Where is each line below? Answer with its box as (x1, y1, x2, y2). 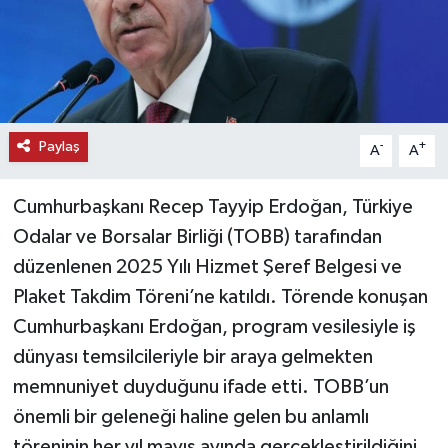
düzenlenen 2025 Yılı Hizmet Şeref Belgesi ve (12, 256, 402, 277)
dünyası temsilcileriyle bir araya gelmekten (12, 346, 373, 367)
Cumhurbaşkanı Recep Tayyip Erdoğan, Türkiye (12, 196, 413, 217)
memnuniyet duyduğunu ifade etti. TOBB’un (12, 376, 389, 397)
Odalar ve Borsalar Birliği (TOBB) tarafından (12, 226, 382, 247)
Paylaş (38, 138, 80, 154)
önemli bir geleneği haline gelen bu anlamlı (12, 406, 369, 427)
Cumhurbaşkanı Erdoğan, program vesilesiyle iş (12, 316, 416, 337)
